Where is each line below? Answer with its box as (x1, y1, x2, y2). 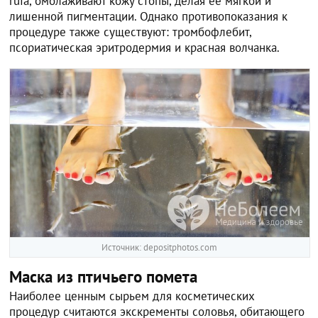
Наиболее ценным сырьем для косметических (9, 287, 256, 304)
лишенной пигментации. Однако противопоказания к (9, 9, 288, 25)
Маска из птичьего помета (9, 265, 198, 287)
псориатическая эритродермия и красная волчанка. (9, 40, 280, 56)
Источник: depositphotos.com (102, 241, 218, 253)
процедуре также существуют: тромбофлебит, (9, 24, 252, 40)
